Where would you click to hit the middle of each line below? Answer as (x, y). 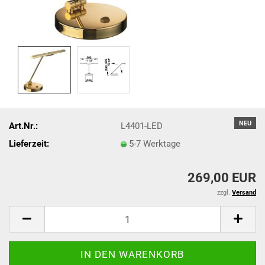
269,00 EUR (222, 178)
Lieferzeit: (29, 143)
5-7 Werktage (155, 143)
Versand (244, 193)
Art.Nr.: (23, 126)
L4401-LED (142, 126)
